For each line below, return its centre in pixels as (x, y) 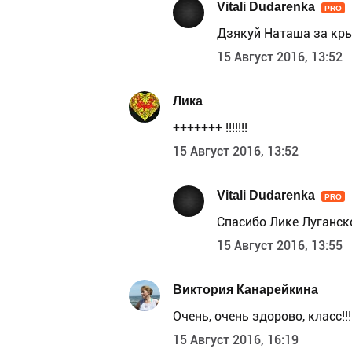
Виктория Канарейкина (246, 289)
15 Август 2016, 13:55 (280, 246)
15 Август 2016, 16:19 (236, 340)
